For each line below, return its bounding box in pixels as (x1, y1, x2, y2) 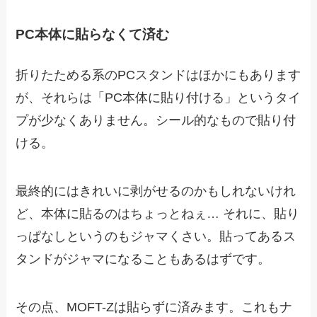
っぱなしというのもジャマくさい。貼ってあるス (16, 229, 296, 244)
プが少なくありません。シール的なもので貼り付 (16, 113, 296, 128)
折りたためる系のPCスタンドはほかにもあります (16, 68, 301, 83)
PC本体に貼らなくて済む (16, 27, 170, 42)
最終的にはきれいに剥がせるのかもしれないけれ (16, 184, 296, 199)
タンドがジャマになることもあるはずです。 (16, 252, 271, 267)
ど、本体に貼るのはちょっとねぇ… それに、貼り (16, 207, 300, 221)
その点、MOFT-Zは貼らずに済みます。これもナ (16, 299, 293, 314)
